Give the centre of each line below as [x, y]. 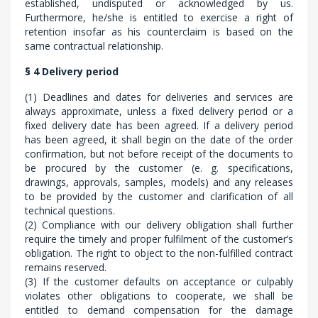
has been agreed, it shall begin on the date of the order [159, 139]
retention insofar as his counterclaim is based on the [159, 32]
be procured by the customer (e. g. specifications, [159, 168]
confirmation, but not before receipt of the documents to [159, 154]
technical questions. [70, 210]
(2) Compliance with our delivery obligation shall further [159, 225]
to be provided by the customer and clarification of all [159, 196]
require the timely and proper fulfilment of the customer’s [159, 239]
